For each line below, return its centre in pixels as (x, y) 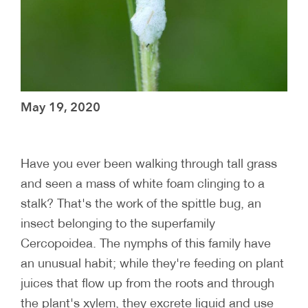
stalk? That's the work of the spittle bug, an (141, 202)
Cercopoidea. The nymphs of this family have (146, 242)
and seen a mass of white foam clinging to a (143, 183)
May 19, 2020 (60, 107)
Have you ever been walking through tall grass (149, 163)
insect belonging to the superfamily (118, 222)
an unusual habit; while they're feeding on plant (152, 262)
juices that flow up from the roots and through (147, 282)
